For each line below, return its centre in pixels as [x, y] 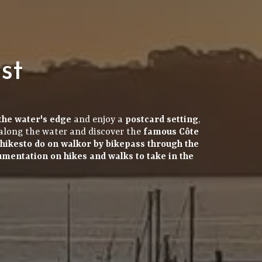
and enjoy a [98, 120]
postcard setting [161, 120]
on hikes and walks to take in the [121, 156]
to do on [42, 144]
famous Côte [171, 132]
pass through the [161, 144]
